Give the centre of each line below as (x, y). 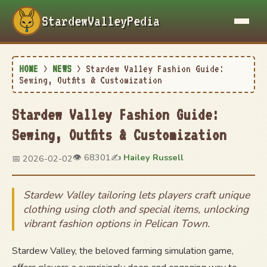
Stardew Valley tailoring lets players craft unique (136, 195)
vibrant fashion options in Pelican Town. (117, 223)
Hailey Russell (153, 157)
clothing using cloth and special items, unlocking (136, 209)
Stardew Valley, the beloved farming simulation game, (123, 251)
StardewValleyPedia (101, 21)
